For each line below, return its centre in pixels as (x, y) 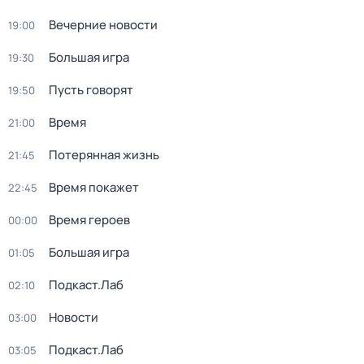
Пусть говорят (91, 90)
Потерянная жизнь (104, 155)
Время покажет (94, 187)
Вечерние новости (103, 25)
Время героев (89, 220)
